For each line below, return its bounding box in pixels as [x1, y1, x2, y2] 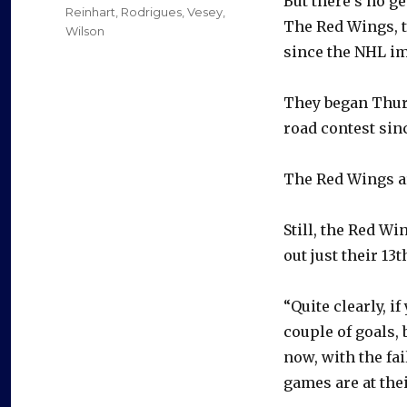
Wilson [65, 24, 104, 39]
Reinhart [65, 5, 115, 20]
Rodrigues [121, 5, 182, 20]
